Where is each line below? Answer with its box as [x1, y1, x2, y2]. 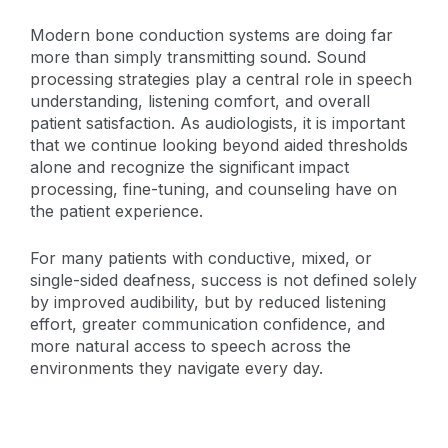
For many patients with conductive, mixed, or [30, 247, 372, 268]
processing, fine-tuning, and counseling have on [30, 178, 397, 199]
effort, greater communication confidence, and [30, 313, 385, 334]
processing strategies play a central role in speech [30, 68, 412, 89]
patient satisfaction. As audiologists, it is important [30, 112, 405, 133]
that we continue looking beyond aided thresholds [30, 134, 408, 155]
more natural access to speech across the [30, 335, 351, 356]
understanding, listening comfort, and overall [30, 90, 370, 111]
